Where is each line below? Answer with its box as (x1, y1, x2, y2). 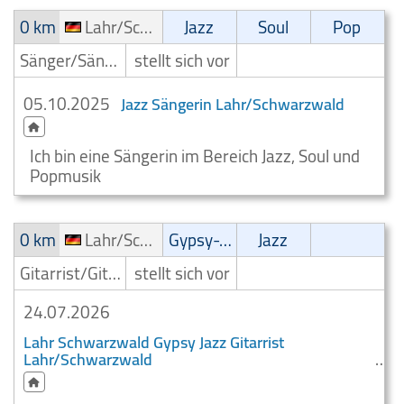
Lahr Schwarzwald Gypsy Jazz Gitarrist (23, 327, 284, 357)
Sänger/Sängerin (105, 44, 117, 77)
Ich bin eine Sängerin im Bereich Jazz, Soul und (30, 140, 360, 172)
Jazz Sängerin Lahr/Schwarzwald (121, 89, 344, 119)
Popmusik (30, 160, 101, 192)
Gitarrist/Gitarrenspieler (108, 257, 121, 289)
